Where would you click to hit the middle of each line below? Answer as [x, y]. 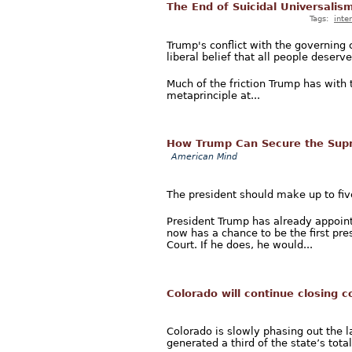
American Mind [204, 157]
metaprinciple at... [213, 96]
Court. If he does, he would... [240, 245]
